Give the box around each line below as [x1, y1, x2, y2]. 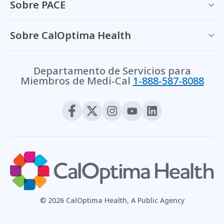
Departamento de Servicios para [33, 63, 191, 77]
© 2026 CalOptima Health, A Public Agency [39, 195, 184, 205]
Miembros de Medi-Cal [20, 73, 130, 87]
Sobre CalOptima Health [10, 28, 131, 42]
